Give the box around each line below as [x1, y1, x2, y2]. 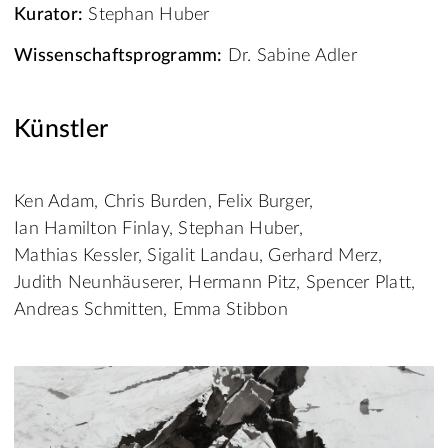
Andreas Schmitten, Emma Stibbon [14, 301, 288, 320]
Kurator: [14, 6, 83, 25]
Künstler [14, 117, 108, 143]
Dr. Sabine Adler [222, 47, 357, 66]
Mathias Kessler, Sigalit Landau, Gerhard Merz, [14, 247, 383, 266]
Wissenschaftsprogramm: [14, 47, 223, 66]
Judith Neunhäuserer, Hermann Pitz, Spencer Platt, [14, 274, 416, 293]
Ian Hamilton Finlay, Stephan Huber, [14, 220, 303, 239]
